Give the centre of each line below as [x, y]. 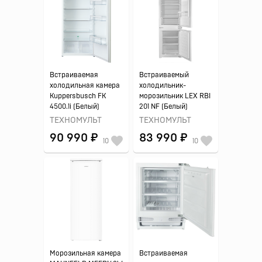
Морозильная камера [85, 253]
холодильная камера [85, 85]
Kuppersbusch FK [78, 96]
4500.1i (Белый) [75, 106]
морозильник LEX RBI [175, 96]
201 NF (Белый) [163, 106]
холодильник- [163, 85]
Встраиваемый [164, 75]
